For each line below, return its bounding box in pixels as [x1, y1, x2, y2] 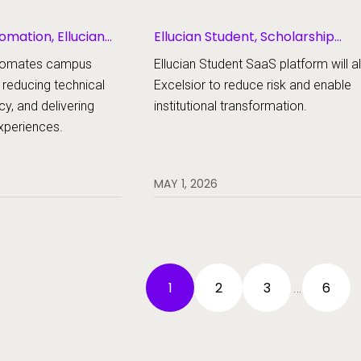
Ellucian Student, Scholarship [153, 27, 334, 46]
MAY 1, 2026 [153, 176, 218, 192]
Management [153, 43, 240, 61]
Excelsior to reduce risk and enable [153, 77, 351, 93]
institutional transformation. [153, 98, 307, 114]
